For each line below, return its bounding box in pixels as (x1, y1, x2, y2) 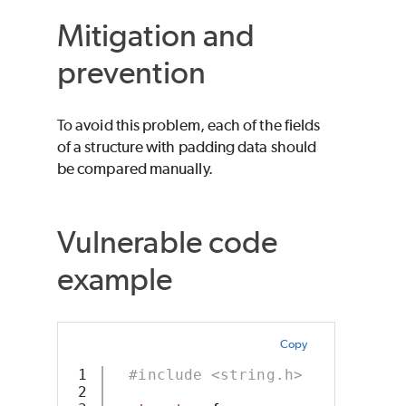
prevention (57, 53, 206, 91)
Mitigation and (57, 15, 256, 53)
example (57, 260, 173, 298)
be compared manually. (57, 159, 213, 179)
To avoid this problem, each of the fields (57, 116, 321, 135)
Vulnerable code (57, 223, 278, 261)
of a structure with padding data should (57, 138, 317, 157)
